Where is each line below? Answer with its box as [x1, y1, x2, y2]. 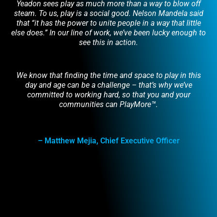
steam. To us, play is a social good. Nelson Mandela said [14, 8, 203, 18]
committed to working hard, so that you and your [27, 90, 190, 100]
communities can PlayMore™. [59, 100, 158, 109]
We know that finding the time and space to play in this [16, 71, 201, 80]
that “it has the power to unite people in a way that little [16, 18, 201, 28]
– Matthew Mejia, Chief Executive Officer [37, 136, 180, 145]
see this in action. [79, 37, 138, 47]
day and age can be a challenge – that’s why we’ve [25, 80, 192, 90]
